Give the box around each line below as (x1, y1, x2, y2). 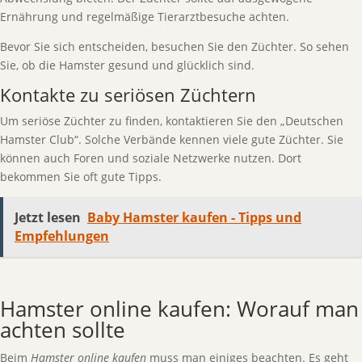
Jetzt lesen (15, 208, 81, 226)
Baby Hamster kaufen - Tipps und (87, 208, 301, 226)
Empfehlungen (15, 227, 109, 245)
